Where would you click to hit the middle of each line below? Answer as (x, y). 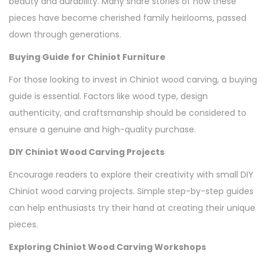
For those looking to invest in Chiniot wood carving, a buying (133, 80)
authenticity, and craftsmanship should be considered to (128, 113)
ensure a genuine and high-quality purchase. (102, 130)
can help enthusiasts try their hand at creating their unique (132, 208)
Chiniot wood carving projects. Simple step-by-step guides (131, 191)
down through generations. (65, 35)
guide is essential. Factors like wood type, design (108, 96)
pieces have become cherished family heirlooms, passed (128, 18)
